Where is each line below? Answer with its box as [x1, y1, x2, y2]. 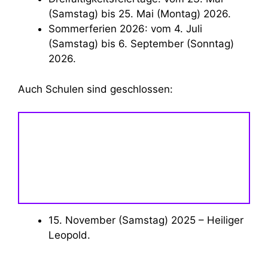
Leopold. [48, 229, 90, 242]
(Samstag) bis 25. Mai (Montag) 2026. [48, 8, 231, 20]
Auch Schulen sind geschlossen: [18, 83, 173, 95]
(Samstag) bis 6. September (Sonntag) [48, 38, 234, 50]
